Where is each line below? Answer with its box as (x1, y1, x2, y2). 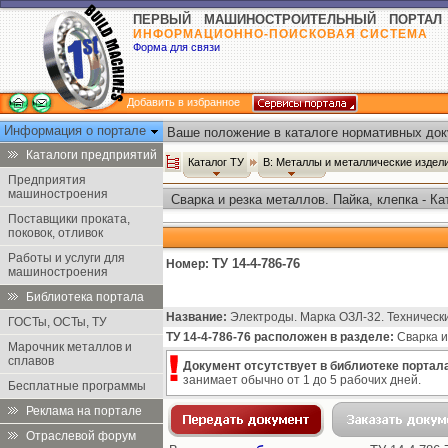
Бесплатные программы (8, 379, 146, 393)
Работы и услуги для (8, 251, 125, 265)
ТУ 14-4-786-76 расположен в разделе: (166, 330, 394, 344)
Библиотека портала (26, 290, 144, 304)
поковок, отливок (8, 226, 103, 240)
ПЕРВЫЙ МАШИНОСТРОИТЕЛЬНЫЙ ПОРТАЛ (133, 12, 442, 27)
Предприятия (8, 173, 86, 187)
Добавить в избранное (127, 96, 240, 108)
